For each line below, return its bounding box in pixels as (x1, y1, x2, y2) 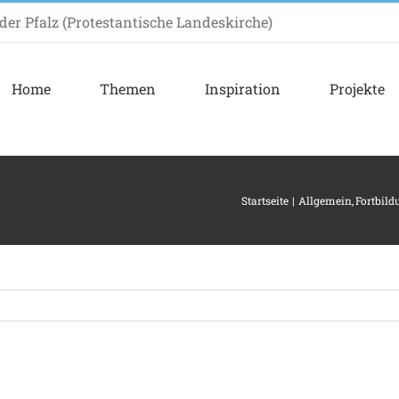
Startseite (240, 193, 289, 208)
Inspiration (205, 78, 281, 98)
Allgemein (298, 193, 353, 208)
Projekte (330, 78, 385, 98)
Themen (100, 78, 156, 98)
